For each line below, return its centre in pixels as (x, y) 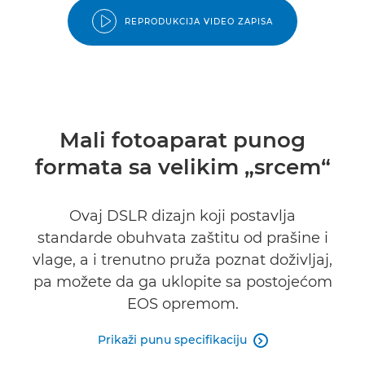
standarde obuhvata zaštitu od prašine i (182, 238)
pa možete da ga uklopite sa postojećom (182, 282)
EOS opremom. (182, 304)
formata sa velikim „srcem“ (182, 167)
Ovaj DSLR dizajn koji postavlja (182, 216)
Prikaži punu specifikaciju (172, 340)
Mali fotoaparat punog (182, 140)
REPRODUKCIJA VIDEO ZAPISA (199, 21)
